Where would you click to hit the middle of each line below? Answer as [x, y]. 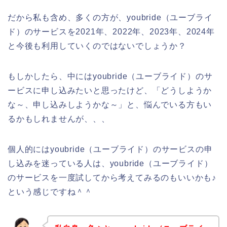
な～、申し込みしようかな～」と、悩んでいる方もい [110, 104]
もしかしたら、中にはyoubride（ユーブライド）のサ [110, 76]
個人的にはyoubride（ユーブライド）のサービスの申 [110, 149]
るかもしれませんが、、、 [59, 119]
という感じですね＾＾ [50, 192]
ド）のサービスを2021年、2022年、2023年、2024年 [111, 31]
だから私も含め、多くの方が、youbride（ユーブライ [110, 17]
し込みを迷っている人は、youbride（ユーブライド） [110, 163]
